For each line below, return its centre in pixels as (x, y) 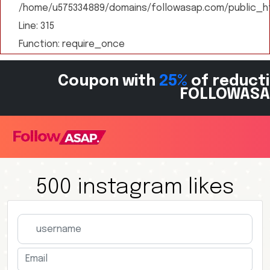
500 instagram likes (135, 187)
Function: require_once (72, 44)
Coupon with (108, 81)
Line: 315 (36, 26)
